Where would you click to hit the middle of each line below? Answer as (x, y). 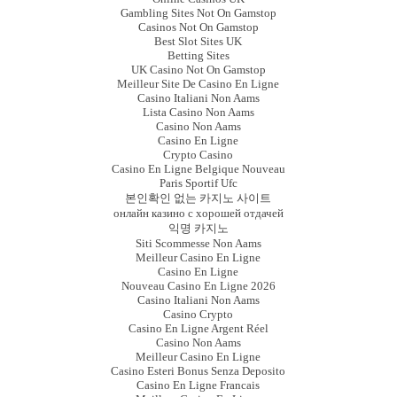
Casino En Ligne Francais (198, 385)
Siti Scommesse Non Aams (198, 243)
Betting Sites (198, 55)
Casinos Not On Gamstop (198, 27)
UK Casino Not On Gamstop (198, 69)
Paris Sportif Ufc (198, 183)
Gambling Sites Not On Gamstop (198, 12)
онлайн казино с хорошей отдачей (198, 213)
